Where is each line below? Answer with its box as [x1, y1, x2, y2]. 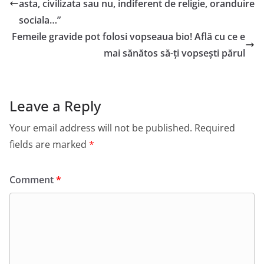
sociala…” [19, 13, 61, 27]
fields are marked [9, 137, 89, 151]
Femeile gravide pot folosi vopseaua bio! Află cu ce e [12, 29, 245, 43]
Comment [9, 173, 56, 186]
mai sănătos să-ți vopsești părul [104, 46, 245, 60]
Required [194, 121, 235, 134]
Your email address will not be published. [9, 121, 192, 134]
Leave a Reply [9, 95, 101, 115]
